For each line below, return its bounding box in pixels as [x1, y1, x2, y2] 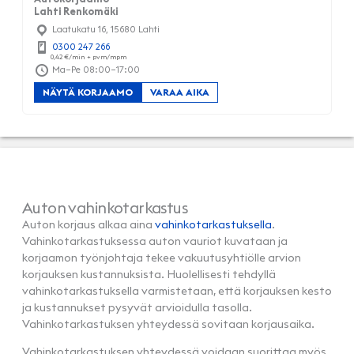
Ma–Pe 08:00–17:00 [50, 63, 140, 75]
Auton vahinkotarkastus [22, 198, 188, 218]
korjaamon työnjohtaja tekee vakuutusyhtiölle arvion [22, 250, 301, 265]
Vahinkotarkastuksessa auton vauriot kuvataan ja [22, 234, 288, 249]
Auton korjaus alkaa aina [22, 217, 155, 232]
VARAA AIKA [150, 86, 209, 99]
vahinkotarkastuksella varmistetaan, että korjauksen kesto [22, 284, 332, 299]
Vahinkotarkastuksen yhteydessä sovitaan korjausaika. [22, 317, 314, 332]
